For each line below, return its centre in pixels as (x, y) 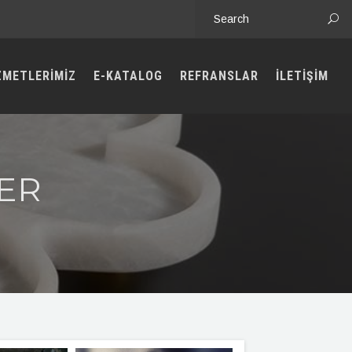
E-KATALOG (128, 76)
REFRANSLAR (219, 76)
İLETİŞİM (302, 76)
